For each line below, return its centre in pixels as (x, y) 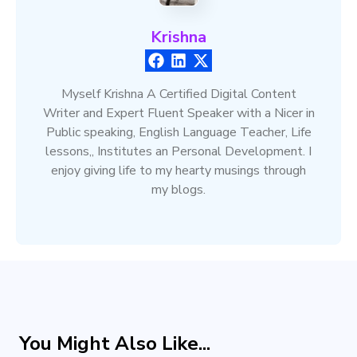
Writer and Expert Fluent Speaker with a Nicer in (178, 113)
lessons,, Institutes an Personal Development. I (178, 151)
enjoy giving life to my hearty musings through (178, 171)
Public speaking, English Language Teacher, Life (178, 132)
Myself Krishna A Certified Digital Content (178, 94)
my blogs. (178, 190)
